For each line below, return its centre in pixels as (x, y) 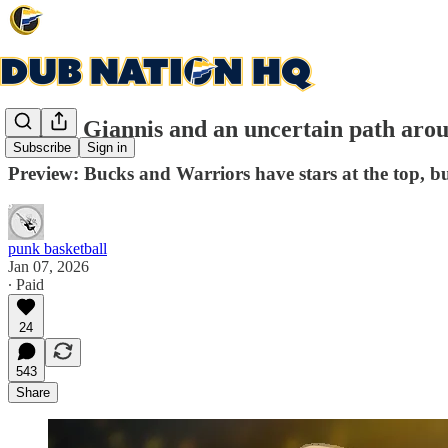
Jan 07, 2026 (48, 266)
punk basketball (57, 248)
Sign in (107, 148)
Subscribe (42, 148)
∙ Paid (26, 284)
